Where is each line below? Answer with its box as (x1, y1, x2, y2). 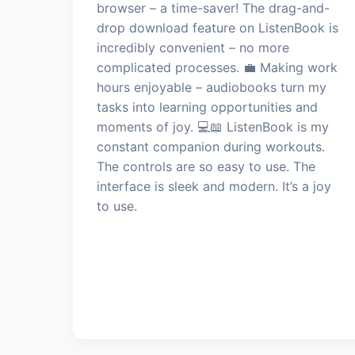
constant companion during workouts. (97, 138, 325, 155)
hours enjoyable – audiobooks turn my (97, 78, 326, 95)
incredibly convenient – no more (97, 39, 289, 55)
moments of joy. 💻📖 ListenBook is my (97, 118, 329, 135)
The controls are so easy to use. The (97, 158, 315, 174)
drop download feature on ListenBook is (97, 19, 338, 36)
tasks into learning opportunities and (97, 98, 318, 115)
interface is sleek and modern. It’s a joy (97, 177, 331, 194)
